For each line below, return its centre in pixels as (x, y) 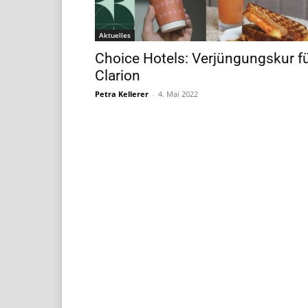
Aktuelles (115, 35)
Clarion (118, 75)
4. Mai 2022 (178, 93)
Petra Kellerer (122, 93)
